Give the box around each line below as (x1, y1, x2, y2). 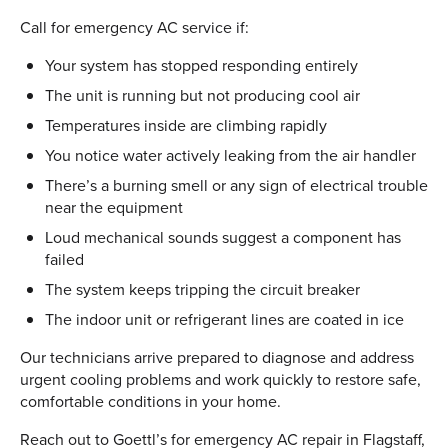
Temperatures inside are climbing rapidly (45, 113, 327, 136)
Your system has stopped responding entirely (45, 53, 358, 76)
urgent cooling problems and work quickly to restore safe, (20, 367, 421, 390)
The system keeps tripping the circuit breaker (45, 277, 360, 300)
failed (45, 247, 84, 270)
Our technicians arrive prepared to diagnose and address (20, 345, 414, 368)
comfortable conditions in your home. (20, 389, 281, 412)
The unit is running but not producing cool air (45, 83, 360, 106)
